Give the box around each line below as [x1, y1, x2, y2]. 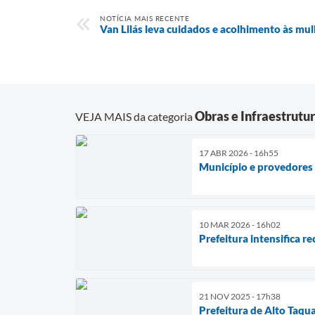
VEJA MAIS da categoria [75, 109, 195, 123]
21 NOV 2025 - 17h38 [199, 290, 281, 302]
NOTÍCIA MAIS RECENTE [100, 14, 189, 22]
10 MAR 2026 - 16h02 [199, 219, 281, 230]
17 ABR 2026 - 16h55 [199, 147, 278, 158]
